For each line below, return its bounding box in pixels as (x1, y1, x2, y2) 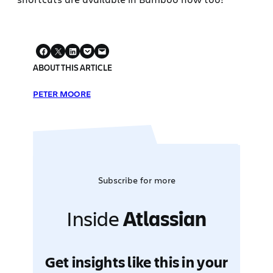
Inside (66, 205, 123, 232)
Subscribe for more (97, 174, 175, 186)
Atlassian (123, 205, 207, 233)
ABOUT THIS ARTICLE (33, 62, 113, 74)
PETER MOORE (33, 88, 91, 100)
